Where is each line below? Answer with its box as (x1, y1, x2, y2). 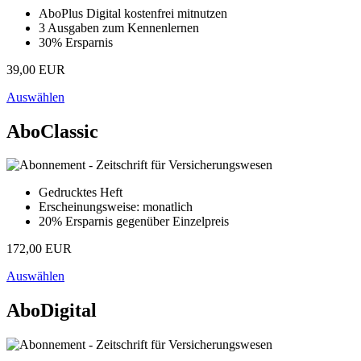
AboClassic (6, 120, 98, 142)
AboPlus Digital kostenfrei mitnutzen (39, 6, 227, 20)
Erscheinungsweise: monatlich (39, 200, 193, 214)
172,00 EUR (6, 242, 72, 256)
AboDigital (6, 300, 97, 322)
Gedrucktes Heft (39, 185, 122, 200)
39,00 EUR (6, 62, 65, 77)
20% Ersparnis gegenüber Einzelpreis (39, 214, 229, 229)
